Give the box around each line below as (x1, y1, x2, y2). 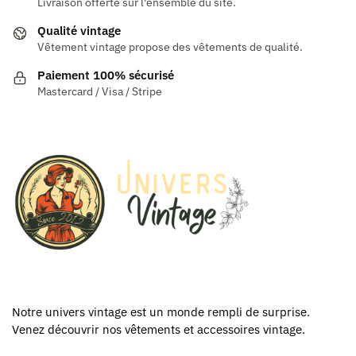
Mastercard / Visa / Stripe (37, 84, 162, 99)
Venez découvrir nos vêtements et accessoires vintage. (12, 322, 305, 338)
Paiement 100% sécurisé (37, 68, 174, 83)
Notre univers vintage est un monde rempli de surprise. (12, 304, 310, 320)
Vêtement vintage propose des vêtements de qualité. (37, 40, 303, 55)
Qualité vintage (37, 23, 121, 39)
